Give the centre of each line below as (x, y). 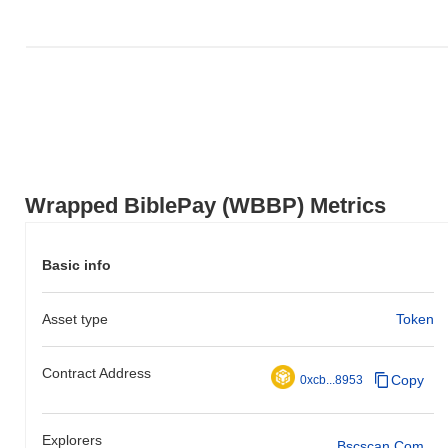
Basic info (76, 264)
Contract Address (96, 372)
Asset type (75, 318)
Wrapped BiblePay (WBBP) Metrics (205, 205)
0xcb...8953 (331, 379)
